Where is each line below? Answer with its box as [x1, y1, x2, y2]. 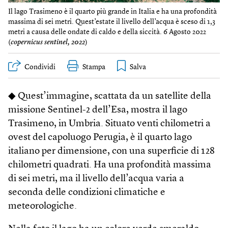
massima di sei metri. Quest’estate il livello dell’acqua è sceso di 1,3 [8, 18, 215, 25]
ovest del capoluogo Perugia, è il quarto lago [8, 132, 192, 142]
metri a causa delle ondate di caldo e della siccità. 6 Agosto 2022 [8, 28, 206, 36]
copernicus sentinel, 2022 [11, 38, 85, 46]
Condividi [24, 63, 55, 71]
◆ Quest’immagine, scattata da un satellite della [8, 91, 211, 101]
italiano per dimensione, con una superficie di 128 [8, 146, 215, 156]
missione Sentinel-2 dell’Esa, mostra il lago [8, 105, 187, 115]
